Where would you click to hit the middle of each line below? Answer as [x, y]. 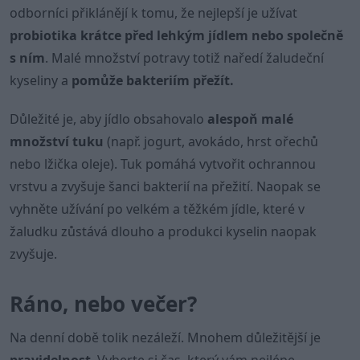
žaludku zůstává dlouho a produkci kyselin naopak [163, 231]
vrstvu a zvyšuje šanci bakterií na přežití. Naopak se [165, 186]
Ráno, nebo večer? [103, 304]
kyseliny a [41, 80]
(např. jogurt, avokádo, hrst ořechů [211, 141]
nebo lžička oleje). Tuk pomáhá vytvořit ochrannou [163, 164]
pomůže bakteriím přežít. [153, 80]
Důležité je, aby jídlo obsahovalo [108, 119]
